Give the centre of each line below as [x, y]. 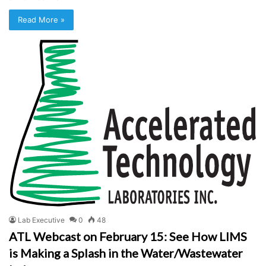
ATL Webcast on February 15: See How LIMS [128, 236]
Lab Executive [41, 220]
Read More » [41, 20]
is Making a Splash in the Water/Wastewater [126, 253]
